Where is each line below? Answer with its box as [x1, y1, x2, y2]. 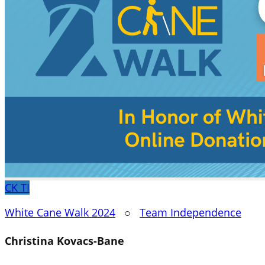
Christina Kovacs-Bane [5, 233, 124, 248]
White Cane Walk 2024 [5, 205, 115, 219]
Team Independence [140, 205, 241, 219]
